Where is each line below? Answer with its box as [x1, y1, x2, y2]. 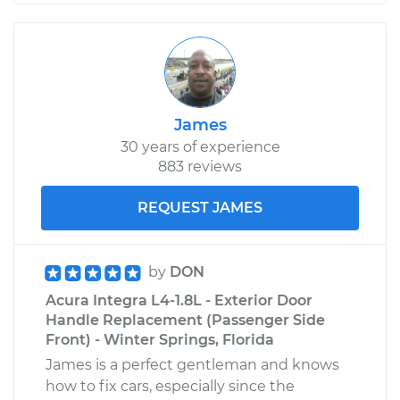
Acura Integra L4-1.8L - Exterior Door [46, 291, 312, 309]
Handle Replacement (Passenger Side [46, 311, 325, 329]
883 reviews [158, 157, 242, 175]
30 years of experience [120, 137, 280, 155]
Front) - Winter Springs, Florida [46, 330, 274, 348]
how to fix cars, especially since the [46, 377, 295, 395]
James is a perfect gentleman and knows [46, 355, 339, 373]
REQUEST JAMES [137, 198, 262, 216]
